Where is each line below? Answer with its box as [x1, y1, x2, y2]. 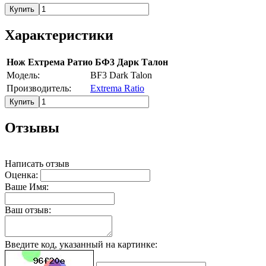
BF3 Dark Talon [90, 69, 152, 80]
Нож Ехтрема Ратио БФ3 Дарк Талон [7, 56, 168, 67]
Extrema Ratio [90, 83, 144, 93]
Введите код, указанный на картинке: [5, 239, 157, 249]
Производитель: [7, 83, 71, 93]
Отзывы [5, 119, 59, 135]
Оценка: [5, 169, 38, 180]
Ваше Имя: [5, 181, 49, 192]
